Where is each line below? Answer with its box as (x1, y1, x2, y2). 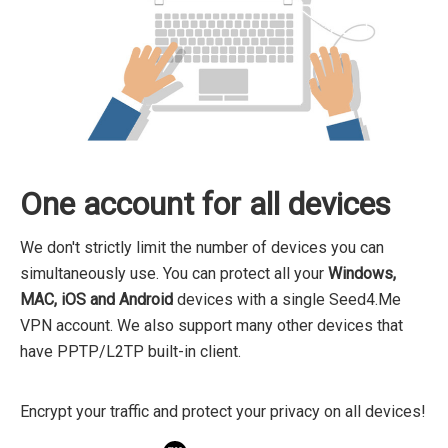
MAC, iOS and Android (20, 289, 173, 309)
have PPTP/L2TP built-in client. (20, 341, 241, 361)
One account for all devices (20, 185, 391, 223)
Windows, (328, 263, 396, 283)
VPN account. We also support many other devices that (20, 315, 403, 335)
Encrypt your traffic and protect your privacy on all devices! (20, 401, 426, 421)
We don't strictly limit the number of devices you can (20, 237, 384, 257)
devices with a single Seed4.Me (173, 289, 401, 309)
